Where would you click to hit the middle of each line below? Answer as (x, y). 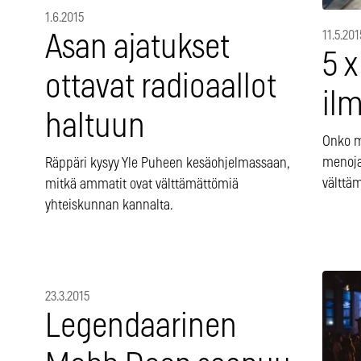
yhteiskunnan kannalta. (109, 206)
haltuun (95, 127)
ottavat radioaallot (161, 88)
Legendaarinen (141, 327)
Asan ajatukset (137, 48)
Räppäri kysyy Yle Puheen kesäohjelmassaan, (167, 164)
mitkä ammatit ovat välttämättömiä (142, 185)
